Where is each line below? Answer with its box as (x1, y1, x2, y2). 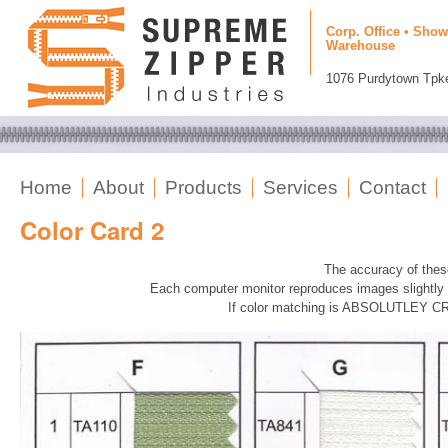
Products (165, 177, 242, 198)
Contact (359, 177, 426, 198)
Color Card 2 (20, 213, 164, 247)
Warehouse (326, 38, 395, 53)
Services (263, 177, 338, 198)
